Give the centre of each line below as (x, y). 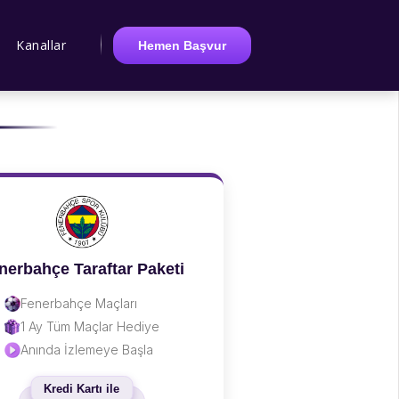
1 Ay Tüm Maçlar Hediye (90, 326)
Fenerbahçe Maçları (78, 303)
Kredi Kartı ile (81, 389)
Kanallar (41, 45)
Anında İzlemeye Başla (86, 350)
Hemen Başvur (182, 45)
